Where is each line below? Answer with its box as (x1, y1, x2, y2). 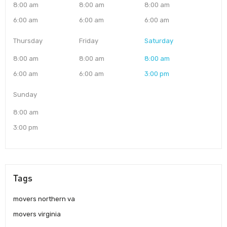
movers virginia (13, 210, 61, 218)
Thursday (13, 37, 43, 45)
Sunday (13, 91, 37, 99)
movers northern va (13, 195, 75, 203)
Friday (79, 37, 98, 45)
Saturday (144, 37, 174, 45)
